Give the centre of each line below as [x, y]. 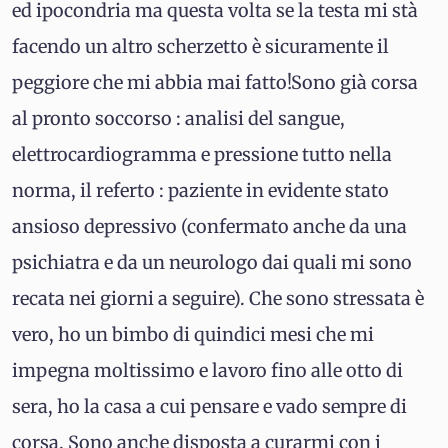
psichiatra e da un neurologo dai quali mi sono [212, 262]
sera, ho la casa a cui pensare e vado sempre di [209, 406]
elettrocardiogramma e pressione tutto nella [202, 154]
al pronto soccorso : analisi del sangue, [178, 118]
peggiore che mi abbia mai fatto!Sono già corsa [215, 82]
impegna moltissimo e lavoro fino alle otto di [207, 370]
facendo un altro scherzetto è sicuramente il [200, 46]
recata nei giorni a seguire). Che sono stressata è [218, 298]
